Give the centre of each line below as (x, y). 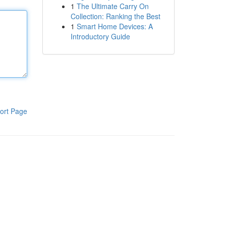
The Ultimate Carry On (112, 6)
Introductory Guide (100, 36)
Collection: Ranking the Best (115, 16)
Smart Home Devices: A (115, 26)
